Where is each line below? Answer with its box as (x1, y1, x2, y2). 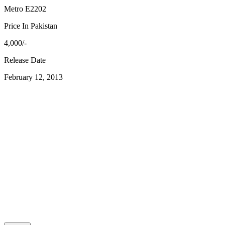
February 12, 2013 (4, 73, 63, 82)
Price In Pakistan (4, 22, 57, 31)
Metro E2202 (4, 5, 46, 14)
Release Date (4, 56, 46, 65)
